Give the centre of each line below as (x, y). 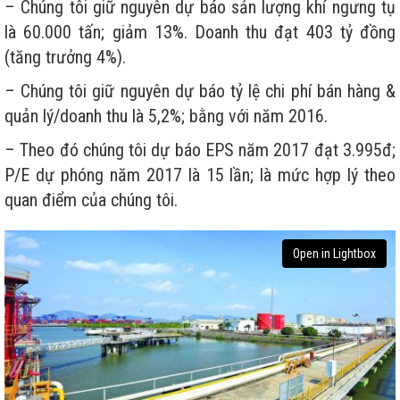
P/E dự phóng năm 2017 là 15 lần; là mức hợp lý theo (200, 175)
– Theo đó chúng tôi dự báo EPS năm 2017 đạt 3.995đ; (200, 150)
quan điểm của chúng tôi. (91, 200)
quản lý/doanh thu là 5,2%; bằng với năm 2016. (166, 116)
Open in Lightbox (334, 253)
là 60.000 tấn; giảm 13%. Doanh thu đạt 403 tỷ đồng (200, 32)
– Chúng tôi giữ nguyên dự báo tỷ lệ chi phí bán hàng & (200, 91)
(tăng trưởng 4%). (65, 57)
